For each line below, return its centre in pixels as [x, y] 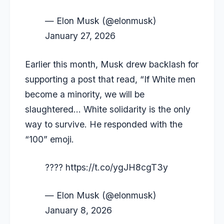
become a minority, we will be [85, 94]
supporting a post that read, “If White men [110, 79]
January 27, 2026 [80, 36]
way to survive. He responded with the [104, 124]
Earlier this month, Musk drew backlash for [112, 64]
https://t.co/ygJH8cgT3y [117, 167]
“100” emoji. [49, 139]
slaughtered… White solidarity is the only [108, 109]
